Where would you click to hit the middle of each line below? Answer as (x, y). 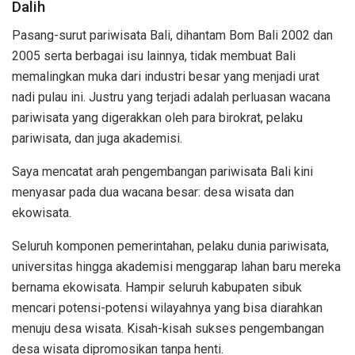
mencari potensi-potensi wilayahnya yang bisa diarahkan (167, 308)
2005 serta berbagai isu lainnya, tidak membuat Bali (154, 56)
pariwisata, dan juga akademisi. (97, 139)
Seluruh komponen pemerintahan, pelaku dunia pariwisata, (170, 246)
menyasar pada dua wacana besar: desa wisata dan (153, 193)
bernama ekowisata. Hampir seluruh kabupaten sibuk (157, 288)
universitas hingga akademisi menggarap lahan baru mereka (176, 267)
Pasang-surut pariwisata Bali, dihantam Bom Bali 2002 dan (172, 36)
